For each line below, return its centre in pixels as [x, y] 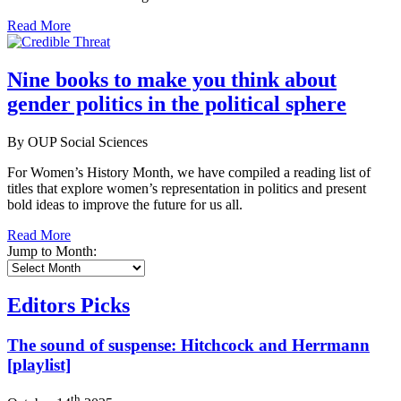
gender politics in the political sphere [177, 103]
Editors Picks [68, 306]
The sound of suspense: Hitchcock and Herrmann [188, 346]
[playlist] [39, 365]
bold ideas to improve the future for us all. [125, 204]
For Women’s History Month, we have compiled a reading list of [189, 172]
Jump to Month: [52, 251]
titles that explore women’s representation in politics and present [187, 188]
